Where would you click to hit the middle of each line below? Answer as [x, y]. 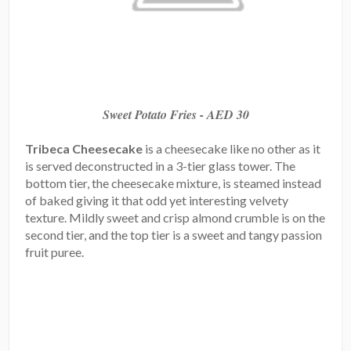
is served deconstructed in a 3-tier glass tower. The [161, 166]
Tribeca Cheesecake [84, 149]
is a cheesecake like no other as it [232, 149]
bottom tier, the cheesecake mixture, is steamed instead [174, 183]
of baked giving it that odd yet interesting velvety [157, 201]
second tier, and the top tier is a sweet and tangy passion [174, 235]
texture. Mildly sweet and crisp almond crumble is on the [175, 218]
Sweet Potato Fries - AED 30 [175, 115]
